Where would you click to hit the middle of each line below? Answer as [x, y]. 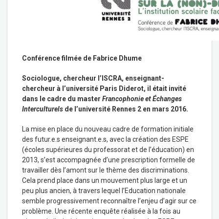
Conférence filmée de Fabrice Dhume [82, 58]
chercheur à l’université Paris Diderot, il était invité [104, 88]
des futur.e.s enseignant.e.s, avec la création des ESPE [105, 139]
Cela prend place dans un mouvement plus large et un [105, 180]
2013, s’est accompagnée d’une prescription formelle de [109, 160]
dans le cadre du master [62, 99]
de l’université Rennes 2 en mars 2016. [126, 109]
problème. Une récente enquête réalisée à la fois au [101, 211]
